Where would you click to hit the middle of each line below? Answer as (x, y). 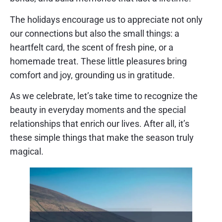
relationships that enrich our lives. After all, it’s (100, 124)
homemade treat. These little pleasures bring (98, 61)
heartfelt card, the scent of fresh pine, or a (92, 47)
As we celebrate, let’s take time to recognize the (104, 96)
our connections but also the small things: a (95, 33)
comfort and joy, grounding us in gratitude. (92, 75)
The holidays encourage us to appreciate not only (106, 19)
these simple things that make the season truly (102, 138)
